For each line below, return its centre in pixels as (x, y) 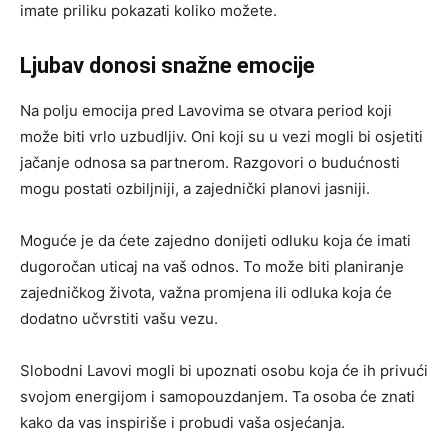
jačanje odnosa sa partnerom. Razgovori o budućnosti (210, 162)
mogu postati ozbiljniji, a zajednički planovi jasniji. (195, 188)
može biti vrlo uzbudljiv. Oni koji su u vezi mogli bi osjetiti (221, 136)
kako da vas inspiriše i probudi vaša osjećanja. (182, 422)
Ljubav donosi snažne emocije (167, 65)
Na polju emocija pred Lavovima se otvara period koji (206, 110)
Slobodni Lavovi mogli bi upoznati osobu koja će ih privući (224, 370)
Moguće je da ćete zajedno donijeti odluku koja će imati (215, 240)
